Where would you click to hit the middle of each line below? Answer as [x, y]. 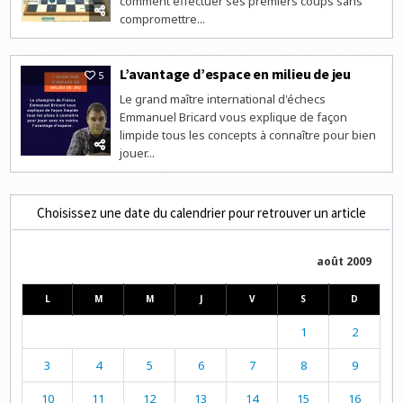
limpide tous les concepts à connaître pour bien [248, 135]
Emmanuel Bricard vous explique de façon [234, 117]
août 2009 [345, 262]
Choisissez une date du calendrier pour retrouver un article [201, 213]
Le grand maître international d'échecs [223, 99]
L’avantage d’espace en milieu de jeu [236, 74]
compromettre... [163, 19]
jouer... [138, 153]
